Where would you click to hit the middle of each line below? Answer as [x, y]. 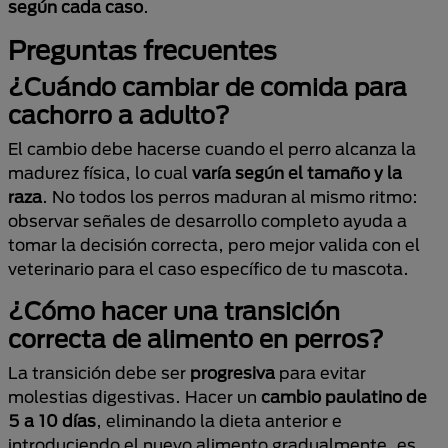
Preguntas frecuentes [142, 50]
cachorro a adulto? [119, 115]
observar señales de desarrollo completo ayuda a [207, 220]
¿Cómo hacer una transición [174, 311]
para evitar [320, 372]
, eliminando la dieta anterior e [219, 420]
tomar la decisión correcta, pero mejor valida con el [214, 244]
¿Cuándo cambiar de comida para [207, 87]
